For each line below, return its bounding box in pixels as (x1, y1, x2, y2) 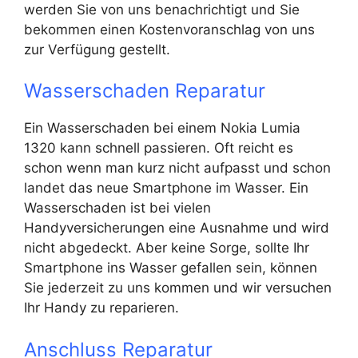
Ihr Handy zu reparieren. (24, 300, 179, 316)
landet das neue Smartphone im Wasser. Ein (24, 180, 308, 196)
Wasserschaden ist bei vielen (24, 200, 211, 216)
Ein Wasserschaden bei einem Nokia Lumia (24, 120, 300, 136)
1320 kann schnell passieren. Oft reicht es (24, 140, 293, 156)
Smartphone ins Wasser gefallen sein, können (24, 260, 317, 276)
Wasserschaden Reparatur (24, 79, 265, 102)
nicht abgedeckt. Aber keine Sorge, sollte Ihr (24, 240, 309, 256)
